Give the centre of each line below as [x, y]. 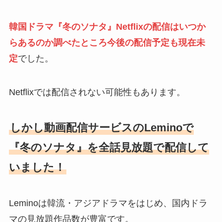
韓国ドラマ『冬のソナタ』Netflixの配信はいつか [107, 27]
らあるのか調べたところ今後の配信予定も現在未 [107, 43]
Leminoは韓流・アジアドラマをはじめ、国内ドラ [108, 203]
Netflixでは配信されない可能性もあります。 [97, 92]
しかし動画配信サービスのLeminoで [102, 128]
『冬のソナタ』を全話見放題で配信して [109, 148]
